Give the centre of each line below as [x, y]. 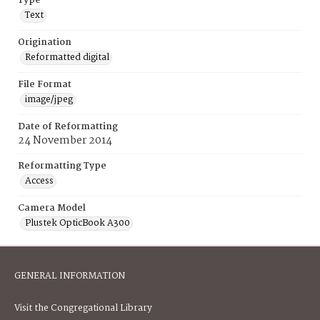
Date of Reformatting [68, 127]
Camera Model [52, 208]
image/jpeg [49, 100]
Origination [45, 42]
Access [39, 181]
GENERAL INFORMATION [70, 276]
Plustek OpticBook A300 [77, 223]
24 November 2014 [65, 141]
